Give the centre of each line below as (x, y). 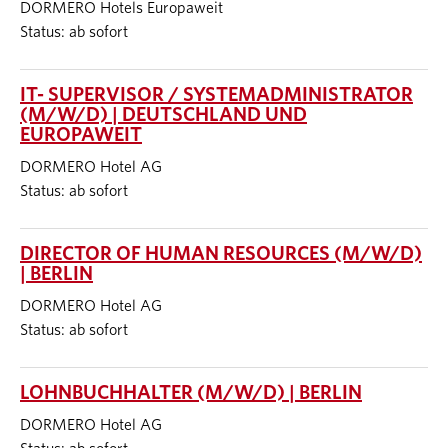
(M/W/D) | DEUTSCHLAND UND (163, 115)
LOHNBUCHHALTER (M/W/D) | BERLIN (191, 393)
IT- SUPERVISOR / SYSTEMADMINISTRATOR (216, 95)
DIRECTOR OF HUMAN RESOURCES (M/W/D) (221, 254)
